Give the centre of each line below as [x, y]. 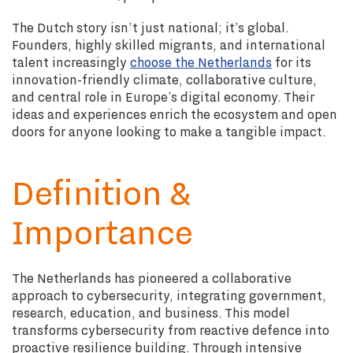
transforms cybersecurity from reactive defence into [171, 330]
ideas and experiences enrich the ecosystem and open [175, 114]
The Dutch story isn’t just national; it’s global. [150, 28]
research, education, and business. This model [151, 313]
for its [292, 62]
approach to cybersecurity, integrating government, [169, 295]
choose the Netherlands [201, 62]
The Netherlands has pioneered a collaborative [152, 278]
